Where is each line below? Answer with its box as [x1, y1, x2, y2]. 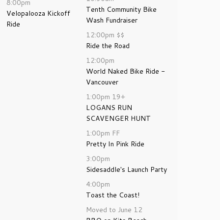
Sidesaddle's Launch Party [86, 165, 167, 174]
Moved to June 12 [86, 205, 142, 215]
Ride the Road [86, 41, 130, 51]
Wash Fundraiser [86, 15, 137, 25]
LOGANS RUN [86, 103, 132, 112]
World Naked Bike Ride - [86, 66, 165, 76]
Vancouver [86, 77, 118, 87]
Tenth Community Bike [86, 4, 157, 14]
